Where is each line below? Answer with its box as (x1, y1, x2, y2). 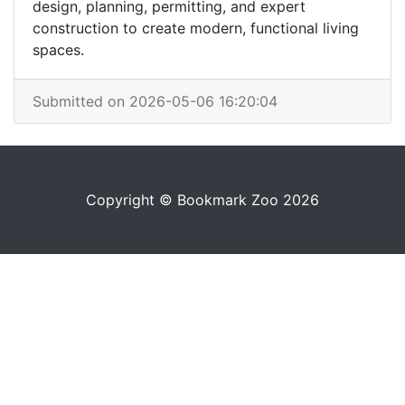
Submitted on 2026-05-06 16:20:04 (33, 92, 278, 110)
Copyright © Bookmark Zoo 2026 (86, 191, 319, 209)
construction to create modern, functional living (33, 19, 359, 37)
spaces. (33, 41, 84, 59)
